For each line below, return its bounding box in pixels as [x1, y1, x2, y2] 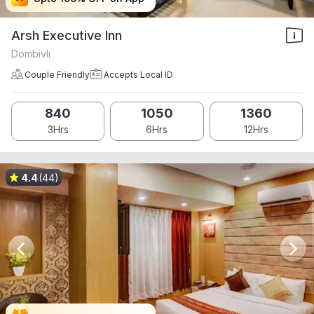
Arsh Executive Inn [11, 28, 122, 43]
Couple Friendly [25, 69, 90, 80]
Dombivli [11, 48, 50, 60]
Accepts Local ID [104, 69, 173, 80]
